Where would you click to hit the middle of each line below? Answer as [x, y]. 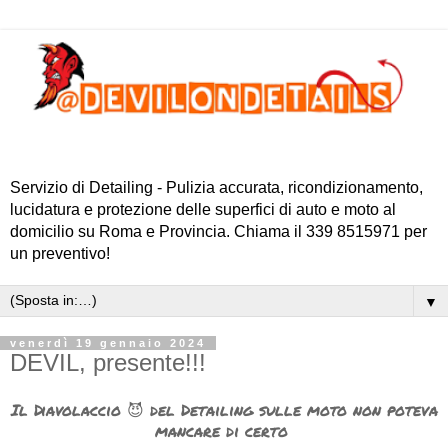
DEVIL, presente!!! [108, 362]
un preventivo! [60, 253]
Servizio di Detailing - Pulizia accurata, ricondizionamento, [216, 187]
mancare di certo [224, 431]
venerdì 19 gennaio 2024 [108, 342]
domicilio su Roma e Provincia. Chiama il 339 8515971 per [218, 231]
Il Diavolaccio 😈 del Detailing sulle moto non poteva [224, 410]
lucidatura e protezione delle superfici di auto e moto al [203, 209]
